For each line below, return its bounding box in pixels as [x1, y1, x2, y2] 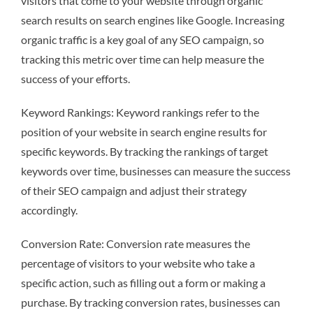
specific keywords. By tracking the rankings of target [21, 144, 268, 158]
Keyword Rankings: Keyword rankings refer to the [21, 105, 259, 119]
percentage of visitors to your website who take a [21, 256, 255, 270]
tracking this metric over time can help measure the [21, 52, 264, 66]
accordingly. [21, 203, 78, 217]
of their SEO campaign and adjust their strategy [21, 183, 247, 197]
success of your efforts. [21, 71, 130, 85]
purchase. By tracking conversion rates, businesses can [21, 295, 280, 309]
